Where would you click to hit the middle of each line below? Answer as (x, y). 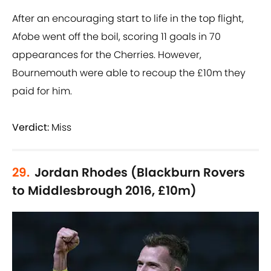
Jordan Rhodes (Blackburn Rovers (140, 173)
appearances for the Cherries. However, (107, 55)
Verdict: (31, 128)
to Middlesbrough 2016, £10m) (104, 191)
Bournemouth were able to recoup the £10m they (129, 73)
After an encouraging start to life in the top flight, (128, 19)
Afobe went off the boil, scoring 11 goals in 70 (116, 37)
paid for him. (42, 91)
